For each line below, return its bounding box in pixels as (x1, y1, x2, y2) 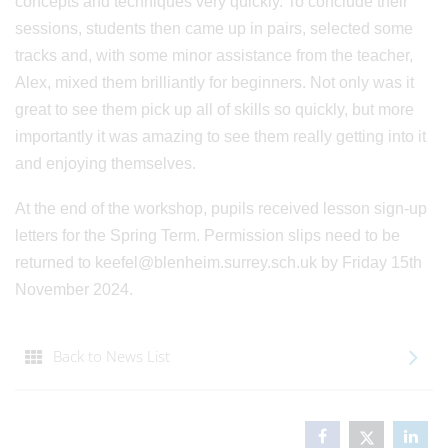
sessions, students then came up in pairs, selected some (15, 20, 413, 37)
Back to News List (53, 346, 170, 366)
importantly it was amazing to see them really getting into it (15, 128, 426, 145)
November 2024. (15, 281, 137, 298)
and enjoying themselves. (15, 155, 200, 172)
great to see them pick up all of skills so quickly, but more (15, 101, 414, 118)
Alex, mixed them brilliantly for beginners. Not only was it (15, 74, 414, 91)
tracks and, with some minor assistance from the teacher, (15, 47, 413, 64)
